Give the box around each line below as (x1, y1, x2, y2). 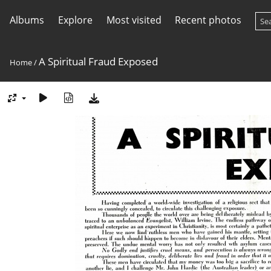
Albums (10, 13, 44, 27)
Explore (57, 13, 93, 27)
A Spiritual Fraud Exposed (39, 54, 158, 68)
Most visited (106, 13, 162, 27)
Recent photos (175, 13, 242, 27)
